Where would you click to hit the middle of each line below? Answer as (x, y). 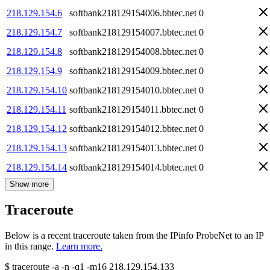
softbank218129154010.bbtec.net (133, 90)
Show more (29, 184)
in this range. (29, 246)
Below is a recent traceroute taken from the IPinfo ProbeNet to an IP (134, 236)
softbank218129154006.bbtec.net (133, 13)
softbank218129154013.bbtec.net (133, 148)
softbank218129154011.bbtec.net (133, 109)
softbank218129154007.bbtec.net (133, 32)
